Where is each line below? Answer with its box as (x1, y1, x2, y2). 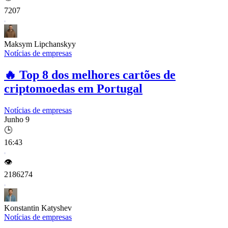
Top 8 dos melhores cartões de (16, 68, 176, 81)
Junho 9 (4, 115, 30, 124)
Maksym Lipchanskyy (4, 39, 76, 48)
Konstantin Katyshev (4, 203, 72, 212)
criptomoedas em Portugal (4, 81, 142, 95)
